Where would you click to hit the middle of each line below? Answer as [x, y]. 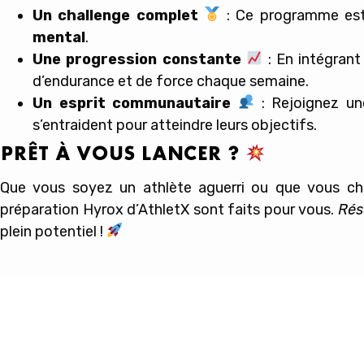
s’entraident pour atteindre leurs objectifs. [175, 125]
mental [59, 37]
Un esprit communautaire [132, 103]
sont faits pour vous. [264, 209]
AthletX [164, 209]
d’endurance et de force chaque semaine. [171, 81]
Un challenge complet [115, 15]
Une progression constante [137, 59]
